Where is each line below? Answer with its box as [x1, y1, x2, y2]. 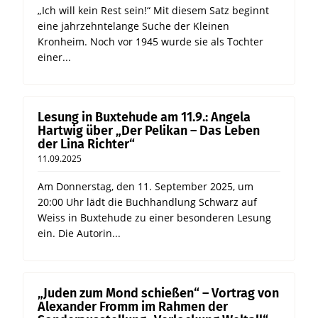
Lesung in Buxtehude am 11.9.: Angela [38, 109, 251, 126]
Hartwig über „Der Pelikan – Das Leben [38, 123, 260, 139]
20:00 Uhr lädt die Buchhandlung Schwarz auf [38, 195, 257, 209]
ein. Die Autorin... [38, 226, 121, 241]
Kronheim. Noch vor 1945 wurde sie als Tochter [38, 35, 263, 49]
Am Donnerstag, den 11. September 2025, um [38, 180, 253, 194]
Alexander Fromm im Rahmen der [38, 299, 228, 315]
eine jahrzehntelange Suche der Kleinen [38, 19, 229, 33]
